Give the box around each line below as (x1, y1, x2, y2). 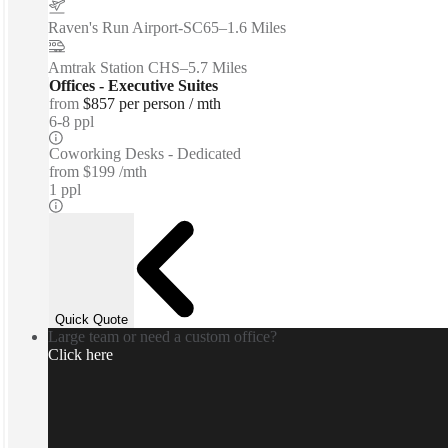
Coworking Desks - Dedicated (49, 145, 241, 163)
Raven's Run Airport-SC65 (48, 19, 219, 37)
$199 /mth (83, 163, 147, 181)
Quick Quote (55, 311, 128, 327)
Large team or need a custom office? (48, 327, 277, 345)
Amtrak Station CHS (48, 59, 180, 77)
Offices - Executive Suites (49, 77, 218, 95)
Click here (48, 345, 113, 363)
